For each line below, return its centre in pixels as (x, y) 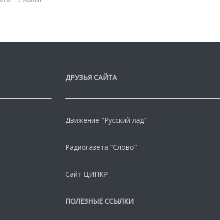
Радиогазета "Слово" (101, 147)
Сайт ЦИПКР (86, 174)
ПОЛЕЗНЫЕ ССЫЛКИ (99, 201)
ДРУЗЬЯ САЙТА (91, 77)
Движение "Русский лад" (106, 120)
